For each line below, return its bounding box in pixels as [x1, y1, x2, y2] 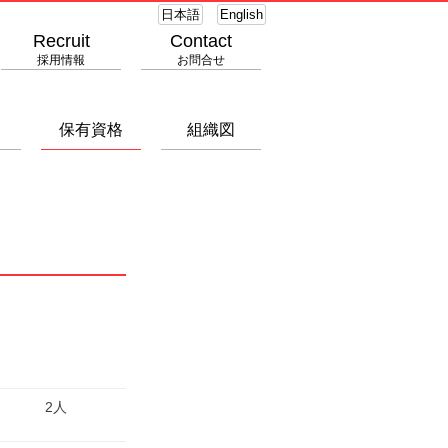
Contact [170, 31, 232, 51]
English [220, 7, 263, 22]
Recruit [32, 31, 90, 51]
